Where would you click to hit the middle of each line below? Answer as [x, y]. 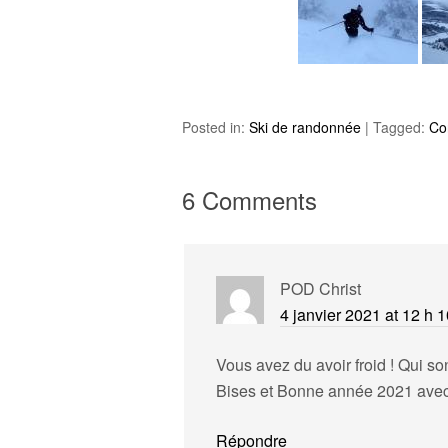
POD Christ [320, 288]
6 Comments [249, 199]
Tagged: [401, 126]
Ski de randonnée [305, 126]
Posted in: [215, 126]
